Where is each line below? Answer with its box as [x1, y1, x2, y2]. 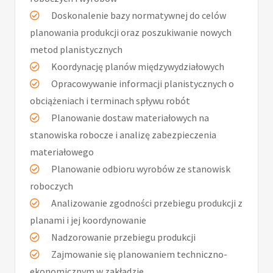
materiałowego [30, 145, 94, 158]
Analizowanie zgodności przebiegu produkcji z [49, 196, 243, 209]
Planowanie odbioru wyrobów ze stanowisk [49, 162, 230, 175]
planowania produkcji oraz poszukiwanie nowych [30, 26, 232, 38]
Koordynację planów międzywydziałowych [49, 60, 224, 73]
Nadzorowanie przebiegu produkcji [49, 230, 196, 243]
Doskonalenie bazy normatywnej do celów [49, 9, 226, 21]
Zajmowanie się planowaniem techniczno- [49, 247, 227, 260]
